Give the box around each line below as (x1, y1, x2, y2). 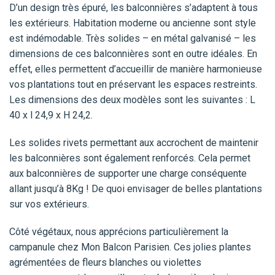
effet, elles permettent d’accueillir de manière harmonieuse (9, 63, 262, 76)
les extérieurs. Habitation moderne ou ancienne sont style (9, 17, 256, 29)
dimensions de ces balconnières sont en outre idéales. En (9, 48, 257, 60)
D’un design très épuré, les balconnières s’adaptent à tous (9, 2, 258, 14)
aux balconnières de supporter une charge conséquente (9, 168, 247, 180)
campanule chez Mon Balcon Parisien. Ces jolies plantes (9, 241, 251, 254)
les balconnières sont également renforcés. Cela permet (9, 152, 250, 165)
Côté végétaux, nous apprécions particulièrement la (9, 226, 228, 238)
